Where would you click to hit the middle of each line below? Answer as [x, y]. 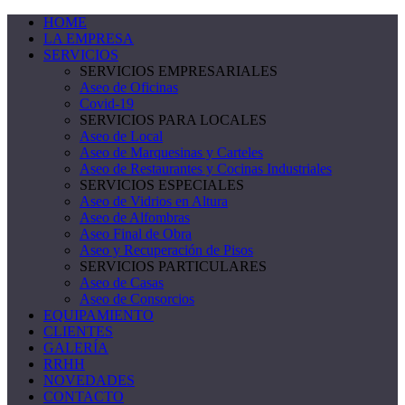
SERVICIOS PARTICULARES [173, 266]
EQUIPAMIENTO [99, 315]
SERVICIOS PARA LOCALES [173, 120]
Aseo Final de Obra [136, 234]
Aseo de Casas [122, 283]
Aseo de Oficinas [129, 87]
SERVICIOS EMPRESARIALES [179, 71]
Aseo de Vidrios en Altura [154, 201]
